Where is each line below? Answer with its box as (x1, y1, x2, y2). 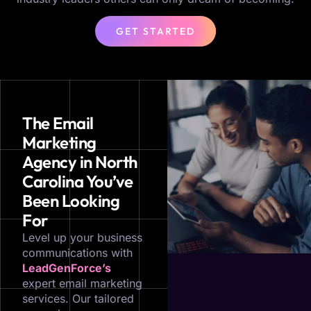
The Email (22, 112, 94, 134)
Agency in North (22, 151, 137, 173)
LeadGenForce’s (22, 261, 111, 276)
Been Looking (22, 190, 119, 212)
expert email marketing (22, 276, 142, 291)
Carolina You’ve (22, 171, 133, 192)
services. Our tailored (22, 292, 134, 306)
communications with (22, 246, 133, 260)
